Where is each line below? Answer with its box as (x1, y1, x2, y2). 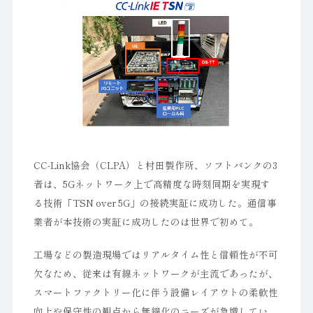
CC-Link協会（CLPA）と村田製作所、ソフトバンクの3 (33, 158, 277, 172)
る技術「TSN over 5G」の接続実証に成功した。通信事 (33, 196, 277, 210)
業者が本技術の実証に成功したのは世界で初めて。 (33, 214, 259, 228)
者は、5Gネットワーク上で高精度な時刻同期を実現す (33, 177, 270, 191)
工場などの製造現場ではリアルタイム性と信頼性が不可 (33, 247, 278, 261)
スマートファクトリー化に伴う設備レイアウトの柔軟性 (33, 285, 278, 299)
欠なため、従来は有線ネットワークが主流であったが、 (33, 266, 278, 280)
